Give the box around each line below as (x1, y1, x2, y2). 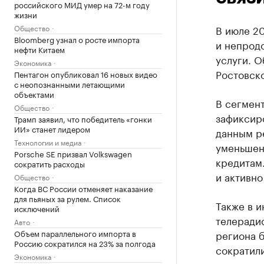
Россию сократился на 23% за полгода (14, 237, 156, 249)
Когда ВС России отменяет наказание (14, 182, 153, 194)
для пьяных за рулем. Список (14, 192, 121, 204)
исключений (14, 202, 60, 214)
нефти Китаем (14, 43, 65, 55)
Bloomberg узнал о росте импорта (14, 33, 140, 45)
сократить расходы (14, 157, 85, 169)
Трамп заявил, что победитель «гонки (14, 113, 152, 124)
